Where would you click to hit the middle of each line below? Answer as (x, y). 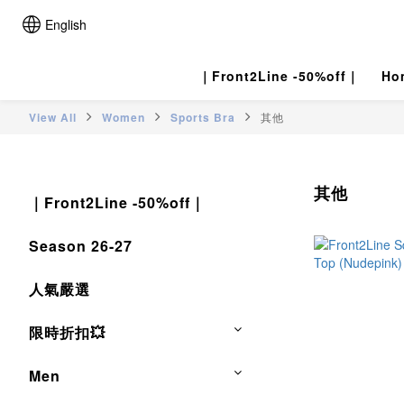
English (66, 24)
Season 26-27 (81, 246)
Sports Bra (203, 118)
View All (53, 118)
